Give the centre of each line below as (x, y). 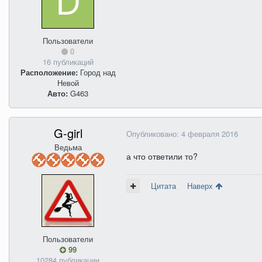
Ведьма (68, 147)
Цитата (163, 186)
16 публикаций (68, 62)
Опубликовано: (154, 134)
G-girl (68, 133)
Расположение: (49, 72)
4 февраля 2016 (210, 134)
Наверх (201, 186)
